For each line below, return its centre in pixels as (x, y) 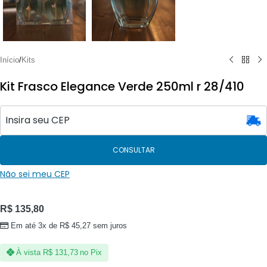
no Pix (91, 253)
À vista (29, 253)
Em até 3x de (35, 226)
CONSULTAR (133, 150)
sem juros (109, 226)
